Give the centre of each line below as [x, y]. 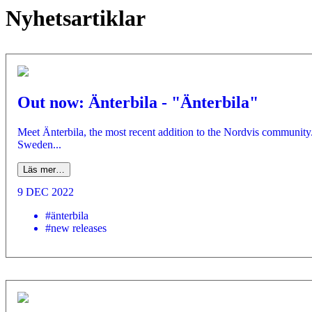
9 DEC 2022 [46, 192]
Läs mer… [44, 169]
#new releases [76, 228]
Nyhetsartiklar [76, 18]
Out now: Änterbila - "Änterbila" [138, 102]
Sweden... [39, 144]
